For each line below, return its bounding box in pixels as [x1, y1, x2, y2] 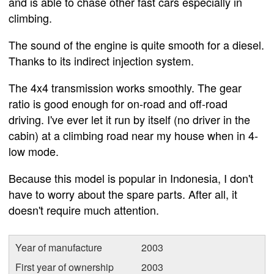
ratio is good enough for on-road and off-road [9, 95, 228, 111]
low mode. [9, 143, 59, 159]
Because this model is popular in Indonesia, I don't [9, 169, 253, 186]
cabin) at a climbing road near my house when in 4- [9, 127, 258, 143]
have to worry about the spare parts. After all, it [9, 185, 237, 202]
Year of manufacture [15, 240, 102, 254]
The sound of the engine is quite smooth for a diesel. [9, 36, 264, 53]
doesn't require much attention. [9, 201, 159, 218]
